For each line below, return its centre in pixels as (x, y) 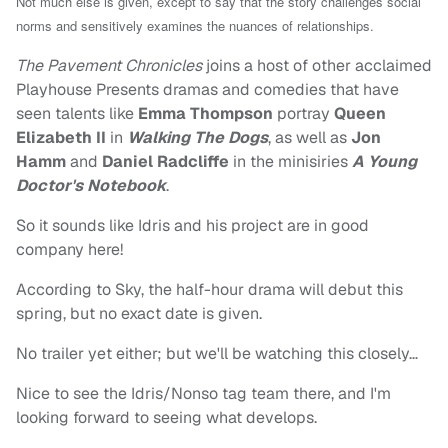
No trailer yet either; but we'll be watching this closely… (217, 354)
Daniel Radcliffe (165, 162)
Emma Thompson (203, 114)
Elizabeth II (63, 138)
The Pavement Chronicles (109, 66)
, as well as (309, 138)
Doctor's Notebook (91, 186)
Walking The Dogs (197, 138)
